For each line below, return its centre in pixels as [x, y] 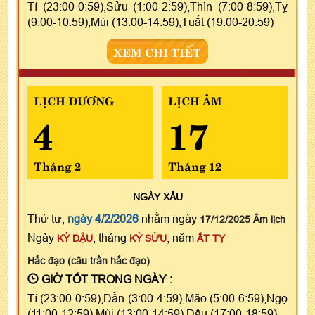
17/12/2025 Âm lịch [243, 219]
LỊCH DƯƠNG [74, 99]
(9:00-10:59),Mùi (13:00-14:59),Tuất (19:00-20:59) [150, 21]
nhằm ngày [169, 218]
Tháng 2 [57, 165]
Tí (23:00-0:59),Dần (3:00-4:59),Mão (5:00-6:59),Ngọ [157, 298]
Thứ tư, [47, 218]
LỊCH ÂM [195, 99]
